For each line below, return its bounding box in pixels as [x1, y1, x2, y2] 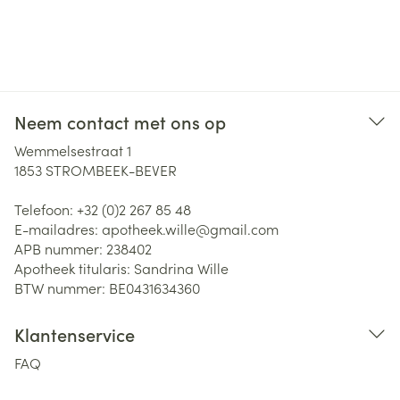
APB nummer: [14, 238, 106, 258]
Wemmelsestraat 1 [14, 140, 131, 160]
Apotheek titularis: [14, 258, 134, 278]
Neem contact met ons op [14, 109, 226, 134]
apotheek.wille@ [102, 219, 210, 238]
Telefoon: [14, 199, 77, 219]
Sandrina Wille [134, 258, 229, 278]
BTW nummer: [14, 278, 109, 297]
